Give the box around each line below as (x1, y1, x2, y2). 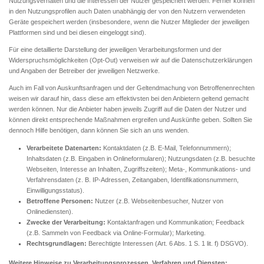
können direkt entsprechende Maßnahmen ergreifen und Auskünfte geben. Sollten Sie (9, 116, 252, 124)
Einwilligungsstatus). (27, 186, 84, 194)
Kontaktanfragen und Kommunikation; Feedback (105, 218, 245, 226)
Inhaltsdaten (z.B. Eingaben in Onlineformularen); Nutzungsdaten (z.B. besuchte (27, 154, 255, 162)
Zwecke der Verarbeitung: (27, 218, 105, 226)
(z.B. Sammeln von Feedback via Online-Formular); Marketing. (27, 229, 206, 236)
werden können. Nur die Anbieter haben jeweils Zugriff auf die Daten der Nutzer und (9, 105, 246, 113)
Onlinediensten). (27, 207, 73, 215)
